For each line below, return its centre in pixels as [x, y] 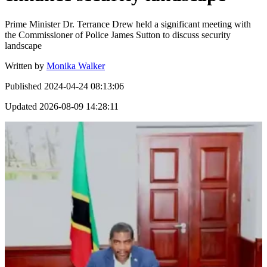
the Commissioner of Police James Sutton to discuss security [118, 35]
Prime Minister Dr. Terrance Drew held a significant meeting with [128, 24]
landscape [23, 45]
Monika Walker [76, 66]
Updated [21, 106]
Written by [24, 66]
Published [23, 86]
